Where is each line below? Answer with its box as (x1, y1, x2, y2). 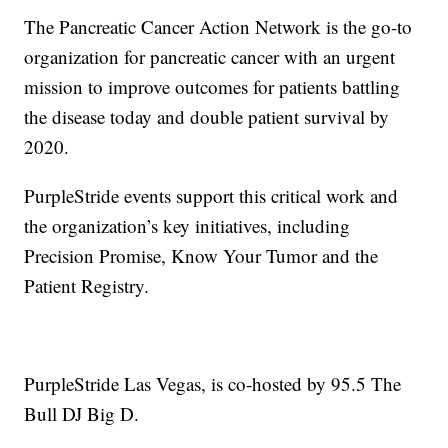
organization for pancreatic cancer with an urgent (24, 44, 396, 70)
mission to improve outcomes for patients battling (24, 74, 401, 100)
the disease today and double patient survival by (24, 104, 390, 130)
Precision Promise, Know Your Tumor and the (24, 243, 379, 269)
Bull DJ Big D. (24, 401, 146, 427)
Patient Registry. (24, 273, 150, 299)
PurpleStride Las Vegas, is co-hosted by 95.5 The (24, 371, 402, 397)
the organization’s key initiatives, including (24, 213, 351, 239)
